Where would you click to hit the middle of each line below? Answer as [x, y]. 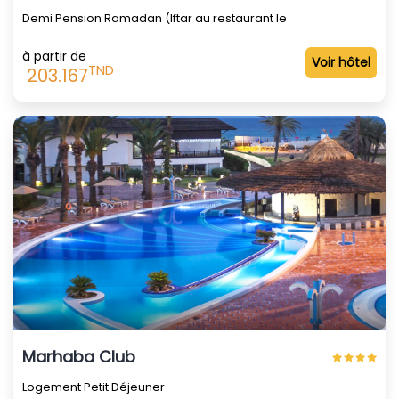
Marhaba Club [79, 356]
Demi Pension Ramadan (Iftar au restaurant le [155, 18]
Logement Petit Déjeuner [94, 387]
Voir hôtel [341, 62]
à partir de [54, 56]
